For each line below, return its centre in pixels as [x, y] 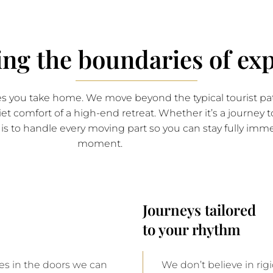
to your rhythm [192, 229]
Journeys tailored [199, 209]
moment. [100, 143]
